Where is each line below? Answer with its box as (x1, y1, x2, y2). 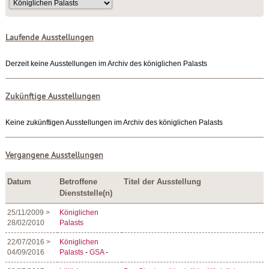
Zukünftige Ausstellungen (5, 92, 100, 102)
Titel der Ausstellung (124, 177, 202, 186)
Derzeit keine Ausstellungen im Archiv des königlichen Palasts (5, 60, 207, 67)
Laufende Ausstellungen (5, 33, 94, 43)
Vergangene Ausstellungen (5, 151, 103, 161)
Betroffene (59, 177, 98, 186)
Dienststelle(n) (59, 189, 113, 198)
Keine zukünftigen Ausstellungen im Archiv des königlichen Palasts (5, 119, 223, 126)
